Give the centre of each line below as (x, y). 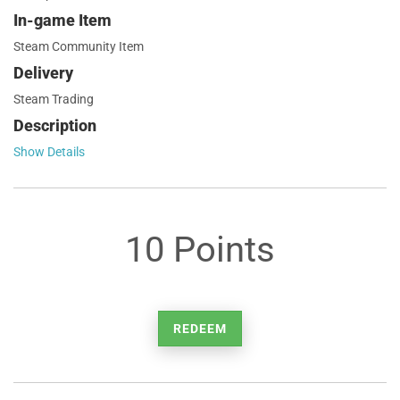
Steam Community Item (79, 46)
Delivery (43, 73)
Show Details (49, 152)
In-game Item (62, 20)
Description (55, 125)
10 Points (200, 250)
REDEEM (200, 329)
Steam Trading (54, 99)
